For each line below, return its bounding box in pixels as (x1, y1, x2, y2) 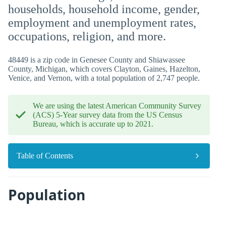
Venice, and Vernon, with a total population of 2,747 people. (8, 74, 200, 82)
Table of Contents (17, 151, 73, 160)
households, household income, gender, (8, 3, 200, 16)
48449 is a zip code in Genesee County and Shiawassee (8, 55, 185, 64)
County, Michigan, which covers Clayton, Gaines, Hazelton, (8, 65, 200, 73)
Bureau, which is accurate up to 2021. (33, 120, 153, 128)
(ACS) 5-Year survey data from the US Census (33, 110, 182, 119)
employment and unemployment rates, (8, 16, 196, 29)
